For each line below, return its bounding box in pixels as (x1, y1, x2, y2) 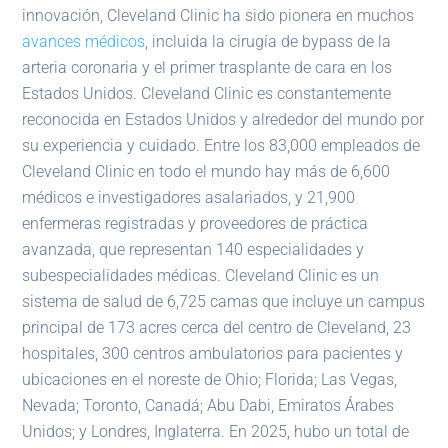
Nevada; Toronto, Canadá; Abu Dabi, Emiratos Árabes (22, 396, 395, 416)
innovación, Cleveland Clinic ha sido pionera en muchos (22, 6, 415, 26)
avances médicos (22, 32, 146, 52)
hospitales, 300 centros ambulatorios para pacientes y (22, 344, 404, 364)
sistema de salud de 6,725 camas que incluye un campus (22, 292, 426, 312)
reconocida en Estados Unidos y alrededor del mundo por (22, 110, 425, 130)
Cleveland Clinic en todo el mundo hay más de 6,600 (22, 162, 391, 182)
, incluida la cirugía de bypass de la (145, 32, 392, 52)
